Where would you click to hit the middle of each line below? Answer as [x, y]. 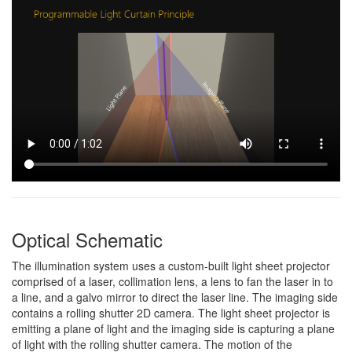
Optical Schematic [87, 239]
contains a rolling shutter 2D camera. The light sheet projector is [171, 312]
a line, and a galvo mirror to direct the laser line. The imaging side [175, 297]
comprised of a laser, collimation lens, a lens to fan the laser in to [172, 281]
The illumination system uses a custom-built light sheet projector [171, 265]
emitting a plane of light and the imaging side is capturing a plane [173, 328]
